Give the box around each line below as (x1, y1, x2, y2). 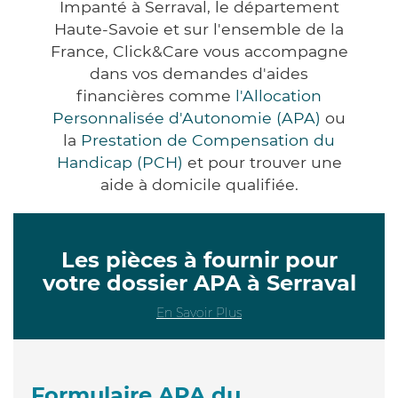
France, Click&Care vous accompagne (50, 41, 348, 60)
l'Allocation (235, 85, 322, 105)
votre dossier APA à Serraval (42, 269, 356, 296)
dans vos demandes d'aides (90, 63, 308, 83)
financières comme (76, 85, 235, 105)
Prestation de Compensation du (81, 130, 335, 149)
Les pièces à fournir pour (60, 246, 338, 273)
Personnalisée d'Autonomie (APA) (52, 107, 321, 127)
